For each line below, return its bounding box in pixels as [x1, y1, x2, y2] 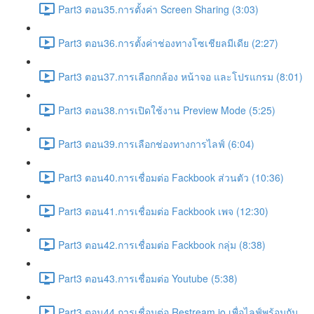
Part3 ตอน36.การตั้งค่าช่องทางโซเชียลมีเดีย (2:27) [58, 35, 278, 50]
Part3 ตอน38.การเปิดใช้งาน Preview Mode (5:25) [58, 102, 275, 117]
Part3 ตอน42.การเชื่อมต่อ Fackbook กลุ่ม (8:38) [58, 237, 266, 252]
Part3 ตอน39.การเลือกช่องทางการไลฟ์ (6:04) [58, 136, 254, 151]
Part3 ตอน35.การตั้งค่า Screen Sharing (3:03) [58, 1, 259, 16]
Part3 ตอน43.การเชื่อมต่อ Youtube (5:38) [58, 271, 238, 285]
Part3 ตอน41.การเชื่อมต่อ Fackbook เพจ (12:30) [58, 203, 268, 218]
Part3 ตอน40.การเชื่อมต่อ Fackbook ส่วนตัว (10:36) [58, 170, 284, 184]
